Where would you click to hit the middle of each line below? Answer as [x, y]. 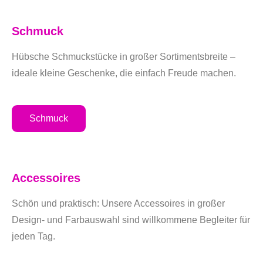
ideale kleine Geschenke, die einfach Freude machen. [124, 73]
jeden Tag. [33, 236]
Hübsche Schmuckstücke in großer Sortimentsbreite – [124, 57]
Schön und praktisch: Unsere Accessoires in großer [118, 203]
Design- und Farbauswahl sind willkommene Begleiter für [131, 220]
